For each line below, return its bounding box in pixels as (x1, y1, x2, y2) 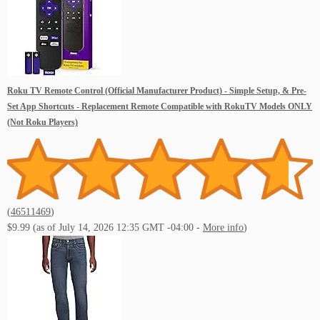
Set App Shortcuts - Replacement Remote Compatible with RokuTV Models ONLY (7, 101, 312, 111)
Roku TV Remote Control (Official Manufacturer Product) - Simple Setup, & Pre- (7, 86, 306, 96)
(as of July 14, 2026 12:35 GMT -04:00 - (33, 222, 203, 234)
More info (203, 222, 244, 234)
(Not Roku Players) (7, 117, 78, 127)
